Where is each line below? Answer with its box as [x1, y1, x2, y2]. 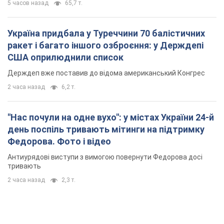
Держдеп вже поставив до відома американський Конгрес [7, 69, 205, 77]
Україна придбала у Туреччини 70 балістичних [7, 28, 205, 39]
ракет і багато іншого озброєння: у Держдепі [7, 40, 203, 51]
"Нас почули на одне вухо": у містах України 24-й [7, 112, 214, 123]
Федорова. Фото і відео [7, 136, 111, 147]
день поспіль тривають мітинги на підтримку [7, 124, 204, 135]
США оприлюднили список [7, 52, 123, 63]
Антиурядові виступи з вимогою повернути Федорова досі [7, 153, 202, 161]
